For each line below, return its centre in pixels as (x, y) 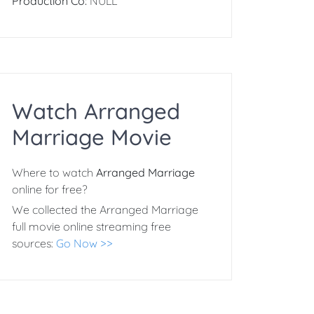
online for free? (50, 189)
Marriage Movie (92, 137)
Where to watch (54, 172)
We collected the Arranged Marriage (105, 210)
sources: (34, 243)
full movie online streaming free (91, 226)
